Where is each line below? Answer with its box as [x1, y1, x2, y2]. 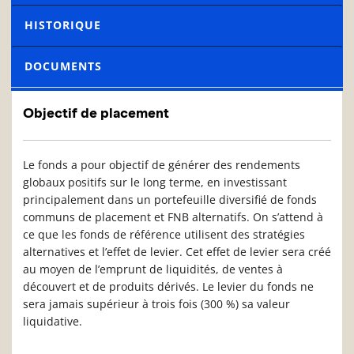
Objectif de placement [23, 105, 169, 122]
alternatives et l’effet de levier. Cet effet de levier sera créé [23, 244, 331, 260]
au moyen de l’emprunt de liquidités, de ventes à [23, 262, 283, 277]
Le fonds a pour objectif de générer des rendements [23, 157, 300, 173]
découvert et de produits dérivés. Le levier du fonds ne [23, 279, 314, 295]
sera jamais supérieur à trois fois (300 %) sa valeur [23, 296, 290, 312]
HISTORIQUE [24, 17, 101, 33]
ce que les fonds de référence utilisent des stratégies [23, 227, 305, 243]
